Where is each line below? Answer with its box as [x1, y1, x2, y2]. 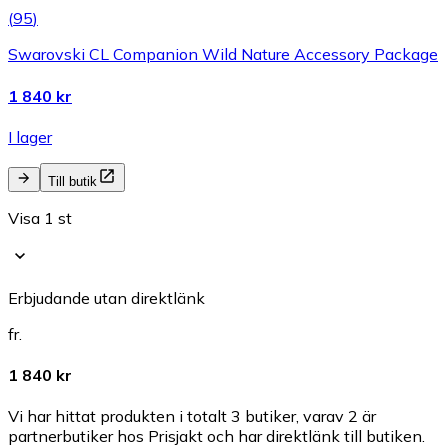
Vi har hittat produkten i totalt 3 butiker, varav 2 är [8, 406, 376, 427]
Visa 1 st [8, 207, 72, 228]
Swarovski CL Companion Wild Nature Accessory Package [8, 44, 438, 65]
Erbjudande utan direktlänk [8, 287, 205, 308]
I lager [8, 126, 52, 147]
